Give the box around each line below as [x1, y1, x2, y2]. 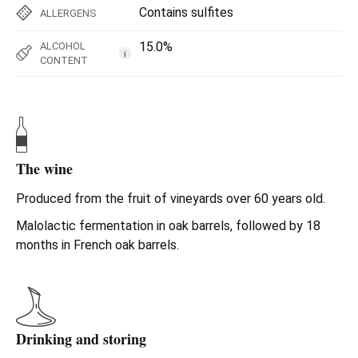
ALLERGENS [40, 6, 97, 19]
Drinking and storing [16, 328, 146, 349]
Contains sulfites [139, 4, 233, 20]
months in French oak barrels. [16, 237, 179, 253]
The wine [16, 157, 73, 179]
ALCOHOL [40, 39, 86, 52]
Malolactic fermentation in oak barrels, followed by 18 [16, 217, 320, 233]
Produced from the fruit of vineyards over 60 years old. [16, 190, 325, 206]
